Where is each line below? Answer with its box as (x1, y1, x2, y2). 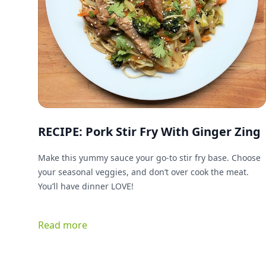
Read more (38, 218, 87, 232)
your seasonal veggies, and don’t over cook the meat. (38, 166, 249, 178)
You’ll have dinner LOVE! (38, 180, 134, 192)
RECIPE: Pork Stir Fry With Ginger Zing (38, 123, 261, 140)
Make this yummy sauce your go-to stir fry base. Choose (38, 152, 232, 164)
